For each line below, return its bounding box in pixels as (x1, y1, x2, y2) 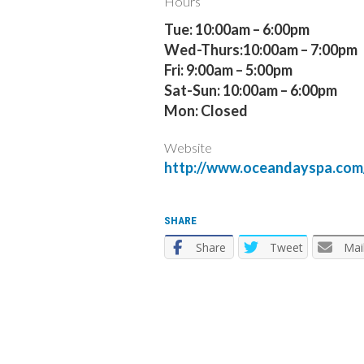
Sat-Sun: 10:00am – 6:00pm (164, 81, 337, 99)
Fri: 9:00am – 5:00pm (164, 61, 292, 79)
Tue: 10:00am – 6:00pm (164, 20, 310, 38)
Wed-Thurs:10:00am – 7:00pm (164, 41, 357, 58)
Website (164, 140, 212, 155)
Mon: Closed (164, 102, 248, 119)
